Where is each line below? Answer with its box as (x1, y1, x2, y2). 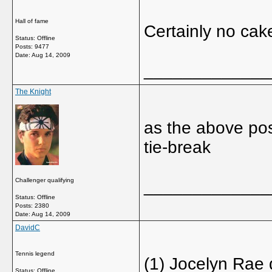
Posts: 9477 (15, 43, 49, 50)
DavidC (15, 223, 40, 232)
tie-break (144, 138, 211, 157)
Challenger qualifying (15, 177, 74, 183)
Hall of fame (15, 18, 49, 24)
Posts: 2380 (15, 202, 49, 209)
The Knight (15, 87, 51, 96)
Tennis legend (15, 250, 55, 257)
